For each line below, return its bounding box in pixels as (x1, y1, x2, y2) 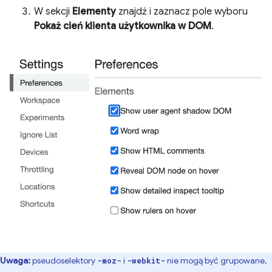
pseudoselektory (32, 254, 97, 266)
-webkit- (127, 255, 165, 265)
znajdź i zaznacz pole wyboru (116, 5, 248, 18)
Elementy (72, 5, 116, 18)
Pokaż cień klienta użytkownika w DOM (34, 19, 211, 32)
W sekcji (34, 5, 72, 18)
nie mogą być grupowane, (165, 254, 267, 266)
